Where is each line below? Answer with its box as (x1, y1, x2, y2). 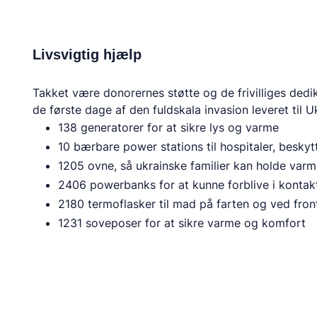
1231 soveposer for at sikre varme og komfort (57, 215, 306, 230)
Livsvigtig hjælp (32, 46, 142, 62)
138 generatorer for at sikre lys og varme (57, 120, 279, 134)
